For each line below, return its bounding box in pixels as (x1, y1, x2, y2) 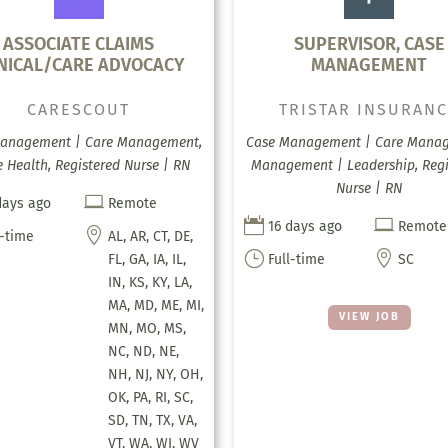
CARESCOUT (27, 100, 131, 120)
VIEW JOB (338, 310, 400, 324)
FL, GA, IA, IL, (107, 251, 186, 269)
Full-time (267, 251, 325, 269)
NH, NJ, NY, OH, (107, 366, 203, 384)
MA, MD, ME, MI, (107, 297, 204, 315)
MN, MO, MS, (107, 320, 186, 338)
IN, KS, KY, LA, (107, 274, 192, 292)
